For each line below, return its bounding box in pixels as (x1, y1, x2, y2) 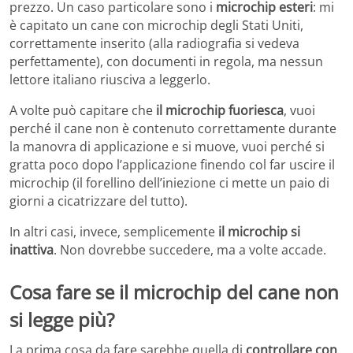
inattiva (9, 241, 54, 259)
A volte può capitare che (9, 102, 156, 120)
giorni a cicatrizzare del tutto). (9, 192, 188, 210)
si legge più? (9, 307, 114, 333)
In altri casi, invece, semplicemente (9, 223, 218, 241)
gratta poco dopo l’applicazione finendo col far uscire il (9, 156, 335, 174)
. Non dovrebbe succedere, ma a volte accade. (54, 241, 326, 259)
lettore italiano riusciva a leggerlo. (9, 71, 210, 89)
